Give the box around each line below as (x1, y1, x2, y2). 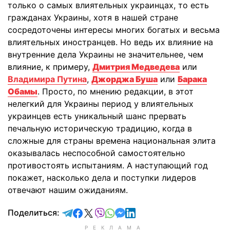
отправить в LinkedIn (135, 206, 219, 217)
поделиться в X (94, 206, 156, 217)
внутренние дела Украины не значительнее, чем (8, 49, 203, 60)
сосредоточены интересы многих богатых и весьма (8, 24, 220, 35)
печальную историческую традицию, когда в (8, 123, 192, 133)
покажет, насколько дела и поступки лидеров (8, 172, 196, 183)
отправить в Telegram (72, 206, 160, 217)
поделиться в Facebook (82, 206, 178, 217)
